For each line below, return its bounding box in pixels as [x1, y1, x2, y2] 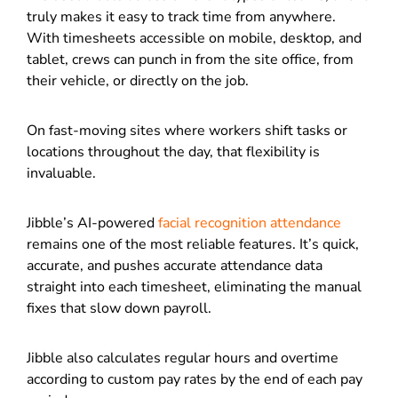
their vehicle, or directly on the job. [27, 70, 252, 91]
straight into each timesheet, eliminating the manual [27, 276, 362, 297]
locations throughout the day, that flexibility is [27, 141, 320, 162]
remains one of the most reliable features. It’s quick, [27, 234, 359, 254]
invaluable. [27, 163, 96, 183]
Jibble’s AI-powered [27, 212, 158, 233]
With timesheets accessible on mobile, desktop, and [27, 28, 362, 48]
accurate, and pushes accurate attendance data [27, 255, 322, 275]
